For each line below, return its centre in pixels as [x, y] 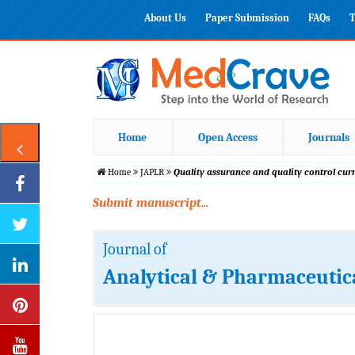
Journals [329, 137]
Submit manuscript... [151, 202]
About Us [165, 18]
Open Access [227, 137]
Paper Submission [247, 18]
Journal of [135, 249]
